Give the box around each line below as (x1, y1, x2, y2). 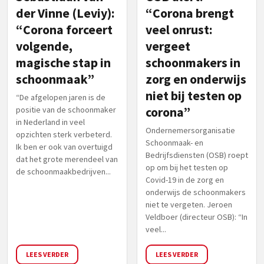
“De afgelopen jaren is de (16, 91, 105, 103)
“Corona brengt (146, 5, 234, 21)
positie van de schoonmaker (16, 104, 116, 115)
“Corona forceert (16, 21, 113, 38)
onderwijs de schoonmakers (146, 186, 246, 197)
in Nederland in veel (16, 116, 85, 127)
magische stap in (16, 54, 111, 71)
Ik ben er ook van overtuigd (16, 141, 113, 152)
